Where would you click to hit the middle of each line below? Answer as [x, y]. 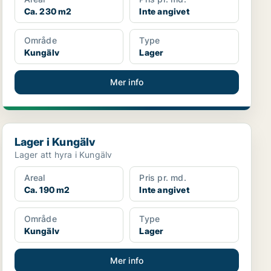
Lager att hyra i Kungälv [63, 155]
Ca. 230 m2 [48, 11]
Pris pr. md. [163, 178]
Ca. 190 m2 [47, 190]
